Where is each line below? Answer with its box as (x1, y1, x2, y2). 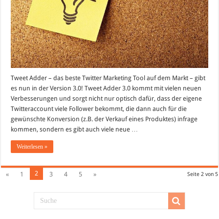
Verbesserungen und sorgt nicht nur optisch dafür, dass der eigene (11, 95, 202, 103)
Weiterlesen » (17, 143, 48, 151)
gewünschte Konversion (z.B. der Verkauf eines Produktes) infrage (11, 115, 198, 123)
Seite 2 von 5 (187, 171, 218, 178)
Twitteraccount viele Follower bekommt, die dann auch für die (11, 105, 187, 113)
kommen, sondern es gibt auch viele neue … (11, 126, 138, 133)
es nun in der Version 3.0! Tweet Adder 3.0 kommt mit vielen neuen (11, 85, 202, 92)
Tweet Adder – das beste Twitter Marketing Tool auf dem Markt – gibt (11, 74, 206, 82)
